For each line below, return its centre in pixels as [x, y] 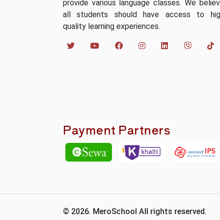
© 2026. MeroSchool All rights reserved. [135, 211]
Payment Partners [117, 129]
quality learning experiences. [111, 26]
